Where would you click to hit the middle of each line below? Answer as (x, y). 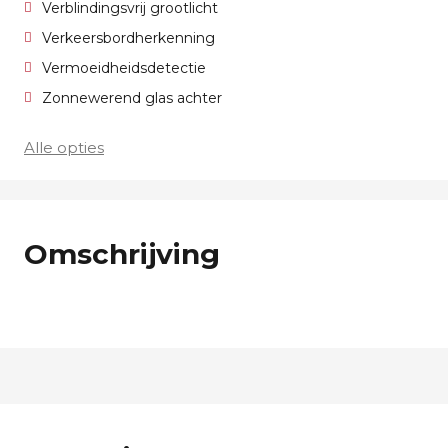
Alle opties (64, 147)
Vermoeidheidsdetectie (124, 68)
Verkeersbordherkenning (128, 38)
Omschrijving (122, 254)
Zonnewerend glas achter (132, 98)
